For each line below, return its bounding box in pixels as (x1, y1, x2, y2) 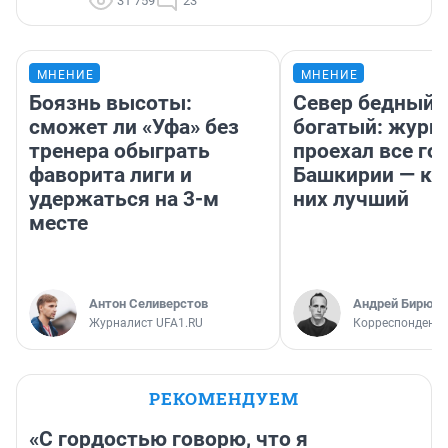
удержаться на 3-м (29, 187, 219, 212)
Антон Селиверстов (89, 296, 208, 312)
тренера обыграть (29, 139, 210, 164)
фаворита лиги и (29, 163, 192, 188)
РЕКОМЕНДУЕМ (149, 387, 299, 411)
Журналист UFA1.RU (89, 316, 203, 331)
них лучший (293, 187, 409, 212)
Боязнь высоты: (29, 91, 192, 116)
